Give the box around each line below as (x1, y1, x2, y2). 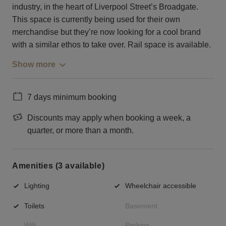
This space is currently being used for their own (12, 15, 180, 24)
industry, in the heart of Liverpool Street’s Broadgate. (12, 2, 198, 11)
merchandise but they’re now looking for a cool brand (12, 27, 201, 36)
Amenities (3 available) (12, 161, 105, 171)
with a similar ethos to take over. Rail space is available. (12, 40, 211, 49)
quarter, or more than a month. (27, 126, 134, 135)
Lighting (24, 181, 49, 190)
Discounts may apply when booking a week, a (27, 113, 191, 122)
